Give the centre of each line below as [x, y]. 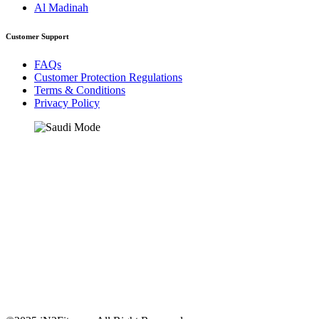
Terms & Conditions [80, 90]
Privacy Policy [67, 103]
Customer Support [37, 37]
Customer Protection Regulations [108, 78]
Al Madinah [61, 8]
